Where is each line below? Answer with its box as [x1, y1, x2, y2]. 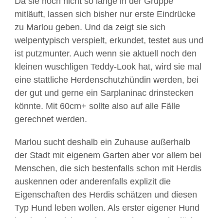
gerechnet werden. [15, 114, 87, 124]
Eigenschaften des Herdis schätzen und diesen [15, 190, 197, 200]
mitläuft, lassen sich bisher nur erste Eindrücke [15, 9, 196, 19]
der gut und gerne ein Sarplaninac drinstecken [15, 88, 194, 98]
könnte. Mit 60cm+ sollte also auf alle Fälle [15, 101, 180, 111]
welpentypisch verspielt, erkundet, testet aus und [15, 36, 203, 45]
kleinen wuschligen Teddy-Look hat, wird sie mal [15, 62, 201, 72]
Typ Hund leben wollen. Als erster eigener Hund [15, 203, 200, 213]
